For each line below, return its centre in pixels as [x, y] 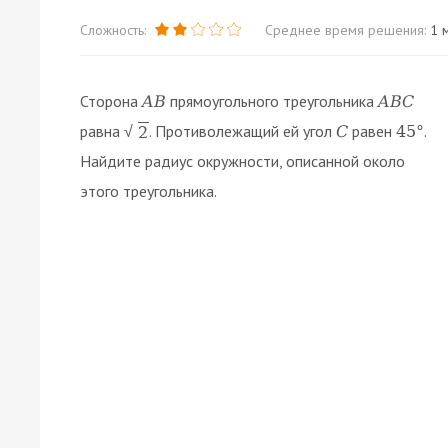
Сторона [111, 100]
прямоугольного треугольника [272, 100]
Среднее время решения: [347, 29]
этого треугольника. [148, 190]
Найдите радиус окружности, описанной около [242, 160]
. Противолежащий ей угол [242, 130]
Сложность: [115, 29]
